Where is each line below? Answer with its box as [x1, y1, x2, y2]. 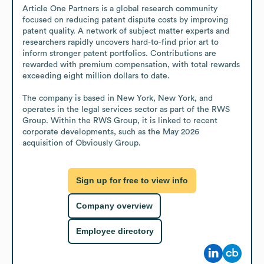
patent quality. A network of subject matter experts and [22, 27, 229, 35]
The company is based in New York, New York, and [22, 94, 213, 103]
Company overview [76, 201, 153, 211]
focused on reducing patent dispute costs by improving [22, 15, 228, 24]
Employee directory [76, 226, 154, 236]
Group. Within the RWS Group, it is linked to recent [22, 116, 217, 125]
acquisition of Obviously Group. [22, 138, 141, 147]
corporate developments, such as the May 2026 [22, 127, 199, 136]
